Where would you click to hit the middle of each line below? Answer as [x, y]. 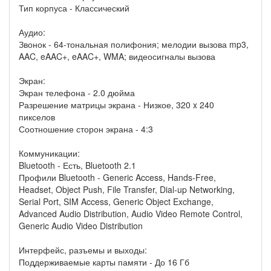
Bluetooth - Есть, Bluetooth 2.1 [77, 165]
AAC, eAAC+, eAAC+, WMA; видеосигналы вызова [117, 57]
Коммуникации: [49, 153]
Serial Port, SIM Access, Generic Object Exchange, [116, 202]
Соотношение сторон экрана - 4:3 [86, 129]
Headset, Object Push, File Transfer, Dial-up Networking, [127, 190]
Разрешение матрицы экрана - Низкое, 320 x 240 [116, 105]
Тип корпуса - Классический [74, 8]
